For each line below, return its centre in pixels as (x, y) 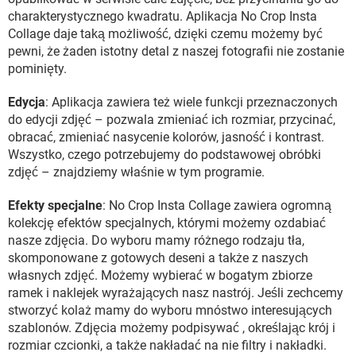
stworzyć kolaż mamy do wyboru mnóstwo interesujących (170, 311)
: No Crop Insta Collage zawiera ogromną (217, 206)
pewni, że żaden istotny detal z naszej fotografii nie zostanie (176, 52)
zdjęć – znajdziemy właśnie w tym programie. (136, 172)
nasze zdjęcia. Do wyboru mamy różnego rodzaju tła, (156, 241)
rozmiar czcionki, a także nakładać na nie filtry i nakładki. (167, 346)
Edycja (27, 103)
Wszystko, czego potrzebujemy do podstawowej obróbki (164, 155)
